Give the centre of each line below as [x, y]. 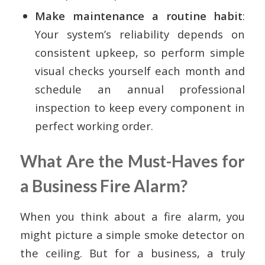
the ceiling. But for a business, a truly [132, 253]
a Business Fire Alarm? [104, 185]
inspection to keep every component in [140, 107]
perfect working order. [94, 125]
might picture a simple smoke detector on [132, 235]
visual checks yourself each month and [140, 70]
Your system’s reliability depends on [140, 34]
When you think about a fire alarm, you [132, 216]
